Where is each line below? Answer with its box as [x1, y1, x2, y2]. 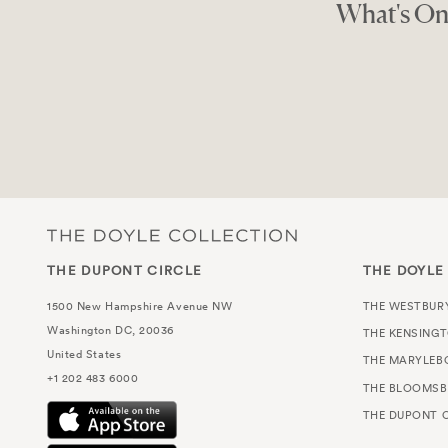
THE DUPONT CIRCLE [47, 261, 203, 279]
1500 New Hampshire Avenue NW [47, 297, 233, 314]
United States [47, 345, 122, 362]
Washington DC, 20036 [47, 321, 174, 338]
